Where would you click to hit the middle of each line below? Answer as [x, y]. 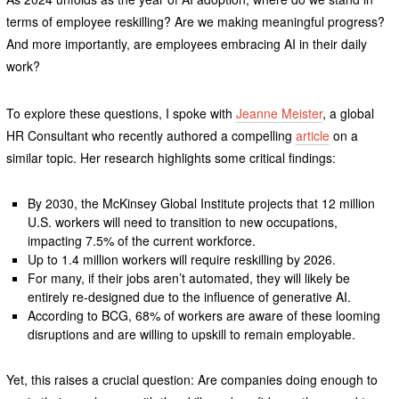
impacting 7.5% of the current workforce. [142, 241]
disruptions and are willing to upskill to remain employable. [192, 334]
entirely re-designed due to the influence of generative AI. [190, 297]
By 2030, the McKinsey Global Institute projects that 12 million [202, 204]
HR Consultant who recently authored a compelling [151, 136]
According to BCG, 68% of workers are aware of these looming [204, 316]
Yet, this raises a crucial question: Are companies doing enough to [191, 380]
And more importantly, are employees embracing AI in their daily [186, 44]
